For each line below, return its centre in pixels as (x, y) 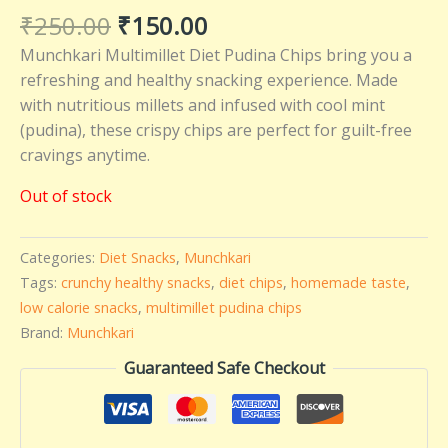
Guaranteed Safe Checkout (224, 368)
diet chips (251, 282)
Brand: (43, 332)
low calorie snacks (79, 307)
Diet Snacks (137, 257)
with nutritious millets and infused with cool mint (202, 104)
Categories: (59, 257)
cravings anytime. (85, 154)
